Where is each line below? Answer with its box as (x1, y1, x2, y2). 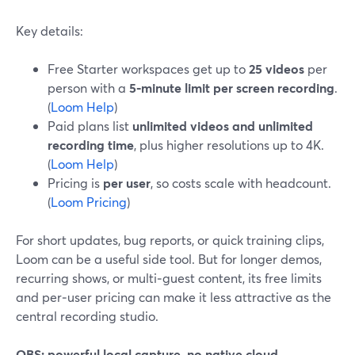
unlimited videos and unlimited (132, 117, 313, 134)
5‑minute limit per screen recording (129, 79, 334, 96)
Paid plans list (48, 117, 132, 134)
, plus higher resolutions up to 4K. (134, 136, 324, 153)
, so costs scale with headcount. (151, 174, 331, 191)
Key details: (16, 22, 83, 39)
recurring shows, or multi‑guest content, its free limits (16, 269, 322, 286)
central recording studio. (16, 307, 158, 324)
